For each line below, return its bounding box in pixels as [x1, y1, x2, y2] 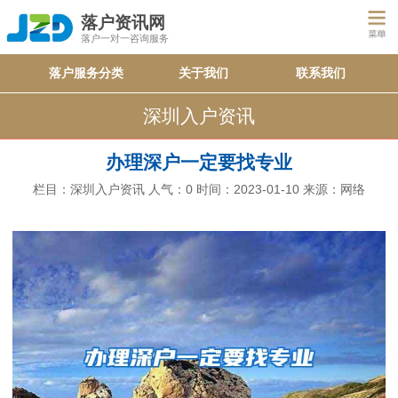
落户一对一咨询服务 [80, 33, 169, 44]
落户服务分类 [49, 67, 124, 80]
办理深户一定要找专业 [106, 152, 292, 172]
